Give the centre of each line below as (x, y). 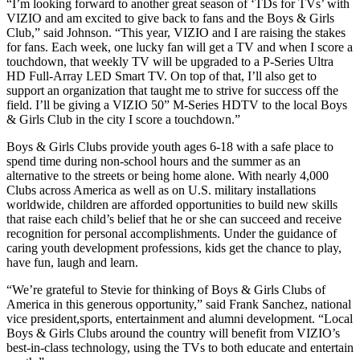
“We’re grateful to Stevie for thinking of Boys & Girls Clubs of (166, 289)
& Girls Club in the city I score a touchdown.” (123, 119)
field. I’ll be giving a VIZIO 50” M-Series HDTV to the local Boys (177, 104)
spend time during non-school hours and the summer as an (153, 161)
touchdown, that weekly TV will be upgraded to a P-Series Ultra (170, 61)
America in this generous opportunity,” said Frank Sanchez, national (179, 304)
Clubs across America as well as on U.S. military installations (161, 190)
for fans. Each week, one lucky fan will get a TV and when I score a (180, 47)
